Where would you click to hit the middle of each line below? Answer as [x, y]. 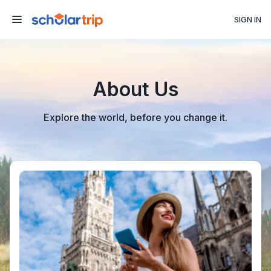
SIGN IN [248, 19]
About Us [135, 89]
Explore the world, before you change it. [135, 117]
